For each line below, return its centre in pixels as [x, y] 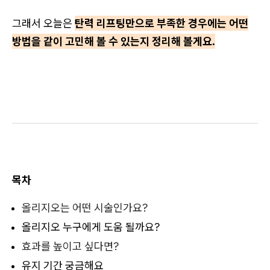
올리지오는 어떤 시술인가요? [85, 207]
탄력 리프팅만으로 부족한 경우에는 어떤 [162, 23]
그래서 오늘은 [43, 23]
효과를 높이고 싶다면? [70, 246]
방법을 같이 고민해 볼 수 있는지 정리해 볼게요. [114, 41]
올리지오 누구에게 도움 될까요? [91, 227]
